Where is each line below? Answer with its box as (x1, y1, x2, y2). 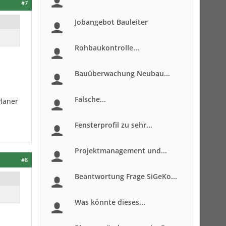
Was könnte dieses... (75, 197, 145, 207)
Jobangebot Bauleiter (75, 17, 148, 27)
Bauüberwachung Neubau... (75, 69, 170, 78)
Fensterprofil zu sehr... (75, 120, 152, 130)
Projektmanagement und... (75, 146, 167, 155)
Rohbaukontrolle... (75, 43, 139, 52)
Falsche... (75, 94, 106, 104)
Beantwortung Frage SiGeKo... (75, 172, 177, 181)
